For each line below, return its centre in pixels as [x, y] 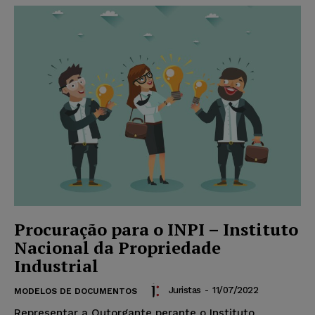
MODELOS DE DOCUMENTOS [76, 291]
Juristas [185, 290]
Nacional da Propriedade [117, 248]
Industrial [56, 266]
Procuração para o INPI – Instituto [156, 230]
